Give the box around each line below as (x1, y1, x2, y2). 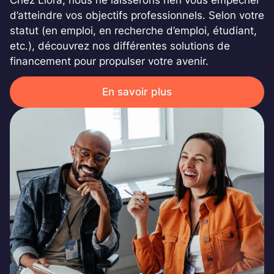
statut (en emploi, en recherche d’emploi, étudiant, (10, 24, 257, 37)
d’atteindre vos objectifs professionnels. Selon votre (10, 9, 264, 21)
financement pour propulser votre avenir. (10, 54, 209, 67)
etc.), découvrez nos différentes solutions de (10, 39, 230, 52)
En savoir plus (102, 85, 172, 98)
